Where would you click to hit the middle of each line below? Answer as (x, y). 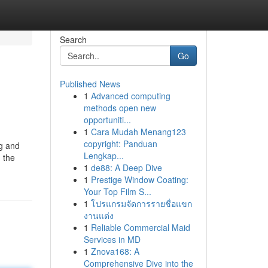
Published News (90, 84)
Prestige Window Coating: (139, 179)
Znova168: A (115, 251)
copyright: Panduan (120, 144)
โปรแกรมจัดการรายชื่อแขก (141, 203)
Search (73, 39)
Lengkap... (103, 156)
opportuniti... (107, 120)
